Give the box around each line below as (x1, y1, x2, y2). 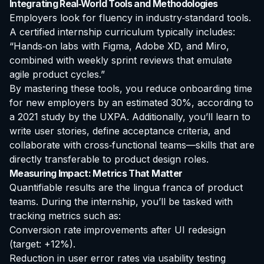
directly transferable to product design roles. (9, 153, 209, 166)
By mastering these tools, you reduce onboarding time (9, 82, 252, 95)
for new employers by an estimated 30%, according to (9, 97, 253, 109)
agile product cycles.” (9, 68, 105, 81)
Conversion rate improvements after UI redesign (9, 224, 226, 236)
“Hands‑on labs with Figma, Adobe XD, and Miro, (9, 40, 229, 52)
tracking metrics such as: (9, 210, 121, 222)
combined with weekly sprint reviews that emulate (9, 54, 232, 67)
